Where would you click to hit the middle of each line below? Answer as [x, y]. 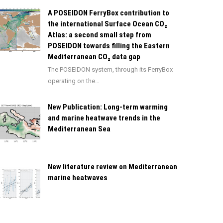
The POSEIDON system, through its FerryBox [110, 69]
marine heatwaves [78, 178]
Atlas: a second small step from [100, 35]
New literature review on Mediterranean [112, 167]
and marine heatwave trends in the [104, 118]
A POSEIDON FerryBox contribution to [109, 13]
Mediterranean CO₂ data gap [94, 57]
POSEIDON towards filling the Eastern [109, 46]
